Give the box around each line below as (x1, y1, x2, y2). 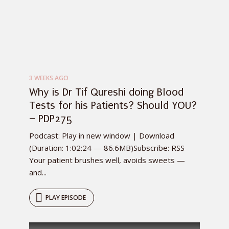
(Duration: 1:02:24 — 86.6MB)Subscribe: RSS (29, 143, 185, 153)
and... (29, 167, 47, 178)
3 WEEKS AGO (29, 74, 68, 83)
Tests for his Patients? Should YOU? (29, 99, 197, 112)
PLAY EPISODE (45, 193, 86, 202)
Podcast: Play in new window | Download (29, 130, 174, 141)
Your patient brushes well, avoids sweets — (29, 155, 185, 166)
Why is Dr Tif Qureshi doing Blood (29, 86, 184, 99)
